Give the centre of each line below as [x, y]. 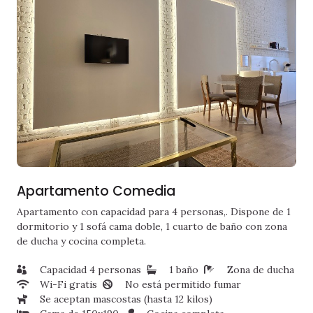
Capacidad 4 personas [90, 269]
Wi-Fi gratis [68, 284]
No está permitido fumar [183, 284]
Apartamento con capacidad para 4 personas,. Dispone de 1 [154, 211]
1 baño [184, 269]
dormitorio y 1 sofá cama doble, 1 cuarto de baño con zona [152, 226]
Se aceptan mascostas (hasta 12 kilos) [126, 299]
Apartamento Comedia [96, 191]
